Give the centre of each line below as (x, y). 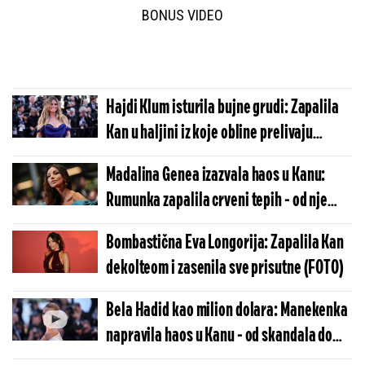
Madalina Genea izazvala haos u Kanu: (216, 175)
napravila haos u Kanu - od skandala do (220, 336)
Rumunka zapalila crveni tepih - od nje (217, 200)
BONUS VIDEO (182, 15)
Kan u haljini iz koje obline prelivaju (210, 133)
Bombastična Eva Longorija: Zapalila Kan (225, 243)
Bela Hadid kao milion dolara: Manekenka (227, 310)
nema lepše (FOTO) (161, 226)
